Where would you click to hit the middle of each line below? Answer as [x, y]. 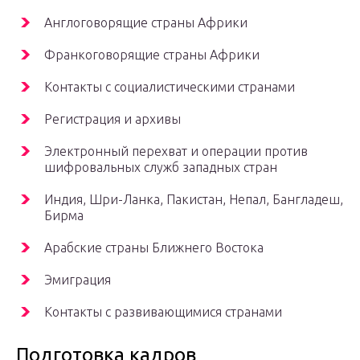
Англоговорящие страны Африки [146, 23]
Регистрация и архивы [112, 119]
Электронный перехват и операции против [176, 151]
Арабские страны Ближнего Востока [154, 248]
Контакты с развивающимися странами [163, 312]
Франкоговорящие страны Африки [152, 55]
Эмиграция [78, 280]
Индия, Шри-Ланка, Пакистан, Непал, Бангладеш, [194, 200]
